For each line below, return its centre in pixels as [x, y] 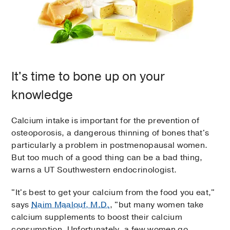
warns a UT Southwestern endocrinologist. [94, 170]
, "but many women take [157, 205]
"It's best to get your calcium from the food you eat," [113, 192]
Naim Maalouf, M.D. [71, 205]
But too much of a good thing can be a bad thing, [107, 157]
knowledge [42, 95]
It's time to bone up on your [88, 76]
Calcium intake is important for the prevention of [106, 120]
